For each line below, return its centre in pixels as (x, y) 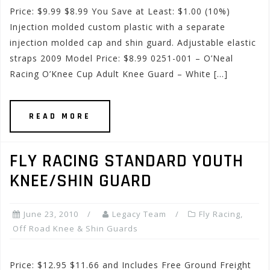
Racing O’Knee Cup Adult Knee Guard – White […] (119, 74)
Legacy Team (139, 214)
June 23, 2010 (51, 214)
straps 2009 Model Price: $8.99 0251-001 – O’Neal (121, 58)
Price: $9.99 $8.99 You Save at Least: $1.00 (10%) (120, 11)
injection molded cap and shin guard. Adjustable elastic (133, 42)
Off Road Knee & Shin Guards (75, 228)
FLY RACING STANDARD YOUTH (127, 161)
